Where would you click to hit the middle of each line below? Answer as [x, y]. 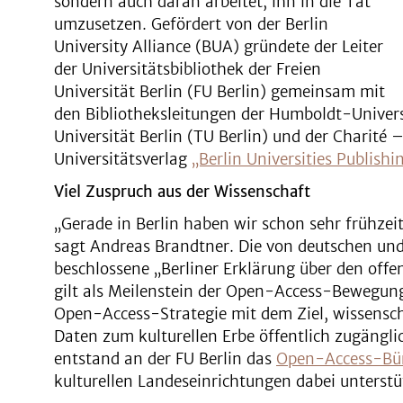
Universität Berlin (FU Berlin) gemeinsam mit [219, 92]
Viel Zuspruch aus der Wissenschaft [182, 192]
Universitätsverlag [123, 159]
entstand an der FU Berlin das [165, 359]
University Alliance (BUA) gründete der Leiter [219, 47]
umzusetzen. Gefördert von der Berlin [191, 24]
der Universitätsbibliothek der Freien [188, 69]
